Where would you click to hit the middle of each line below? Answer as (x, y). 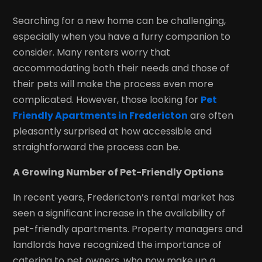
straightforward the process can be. (97, 147)
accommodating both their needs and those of (121, 68)
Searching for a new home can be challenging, (120, 20)
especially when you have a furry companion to (122, 36)
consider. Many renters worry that (92, 52)
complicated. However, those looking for (107, 99)
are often (211, 115)
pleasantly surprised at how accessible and (113, 131)
